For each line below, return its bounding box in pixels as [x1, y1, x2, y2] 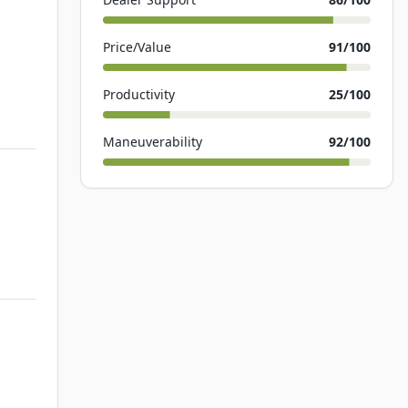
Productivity [103, 86, 175, 103]
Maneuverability [103, 133, 202, 150]
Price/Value [103, 38, 171, 56]
